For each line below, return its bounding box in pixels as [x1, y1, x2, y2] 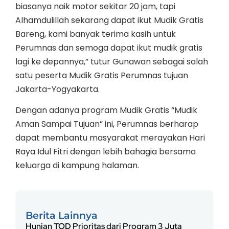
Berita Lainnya [26, 209, 98, 221]
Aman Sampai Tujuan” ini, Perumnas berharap [15, 118, 198, 130]
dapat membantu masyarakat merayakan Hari [15, 132, 205, 144]
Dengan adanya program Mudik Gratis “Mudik [15, 104, 197, 117]
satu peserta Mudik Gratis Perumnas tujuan [15, 69, 188, 81]
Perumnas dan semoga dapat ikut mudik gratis [15, 41, 202, 54]
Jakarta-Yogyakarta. [15, 83, 100, 95]
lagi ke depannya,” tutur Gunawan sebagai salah [15, 55, 208, 67]
